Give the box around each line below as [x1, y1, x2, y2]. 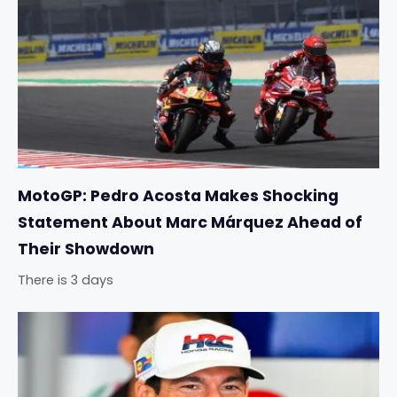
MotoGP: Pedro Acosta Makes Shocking [18, 185, 339, 207]
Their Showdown [18, 238, 154, 261]
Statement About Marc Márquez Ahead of [18, 212, 362, 234]
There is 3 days [18, 271, 113, 290]
